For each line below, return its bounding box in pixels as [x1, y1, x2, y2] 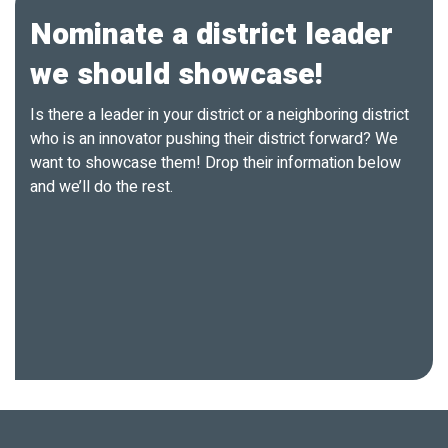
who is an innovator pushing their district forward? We [30, 126, 398, 151]
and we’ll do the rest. [30, 174, 173, 199]
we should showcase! [30, 52, 323, 97]
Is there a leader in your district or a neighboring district [30, 102, 409, 127]
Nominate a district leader [30, 12, 393, 57]
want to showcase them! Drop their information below [30, 150, 401, 175]
